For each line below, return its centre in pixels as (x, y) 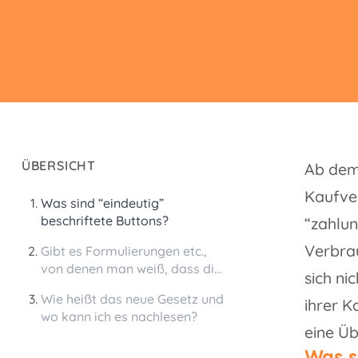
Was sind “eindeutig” (102, 203)
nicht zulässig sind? (98, 286)
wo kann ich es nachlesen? (119, 317)
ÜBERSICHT (59, 166)
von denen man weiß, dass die (131, 269)
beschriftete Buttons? (104, 221)
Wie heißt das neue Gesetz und (132, 299)
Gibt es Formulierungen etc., (123, 251)
